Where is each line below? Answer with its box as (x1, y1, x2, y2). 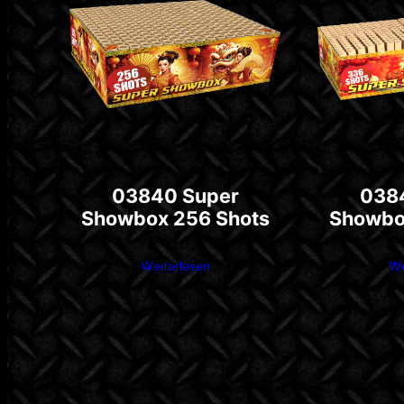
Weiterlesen (140, 256, 210, 279)
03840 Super (111, 184, 239, 208)
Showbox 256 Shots (80, 207, 270, 231)
